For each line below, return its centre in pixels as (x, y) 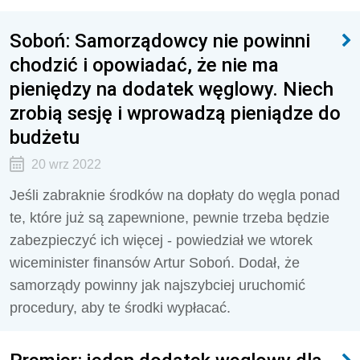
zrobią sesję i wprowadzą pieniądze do (175, 113)
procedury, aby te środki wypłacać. (120, 308)
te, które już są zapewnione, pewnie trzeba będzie (170, 218)
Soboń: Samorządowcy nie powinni (160, 41)
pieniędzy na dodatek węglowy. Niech (172, 89)
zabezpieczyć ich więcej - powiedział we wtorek (161, 240)
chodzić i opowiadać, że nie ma (144, 65)
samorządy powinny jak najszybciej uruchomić (157, 285)
